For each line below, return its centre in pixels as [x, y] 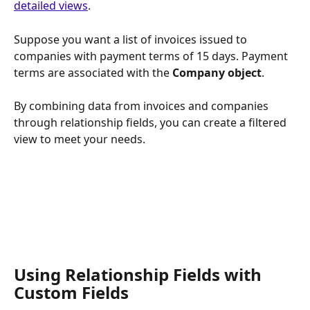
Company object [217, 72]
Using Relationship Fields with [140, 274]
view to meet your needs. [80, 139]
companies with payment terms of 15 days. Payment [152, 56]
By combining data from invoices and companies [143, 106]
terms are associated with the [93, 72]
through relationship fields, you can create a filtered [152, 123]
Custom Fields [71, 292]
